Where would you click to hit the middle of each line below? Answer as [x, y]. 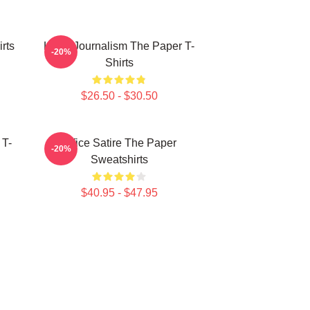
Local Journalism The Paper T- [119, 46]
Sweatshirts [119, 159]
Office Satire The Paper [119, 143]
